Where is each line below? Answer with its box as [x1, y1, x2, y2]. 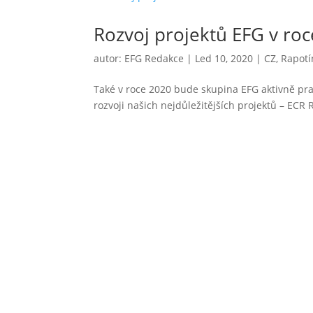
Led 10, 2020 [195, 52, 254, 65]
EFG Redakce [124, 52, 184, 65]
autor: [94, 52, 125, 65]
